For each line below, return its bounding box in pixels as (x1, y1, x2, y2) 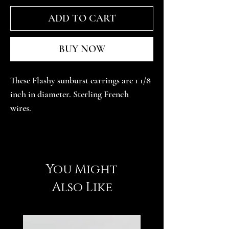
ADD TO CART (48, 12, 116, 25)
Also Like (51, 179, 112, 196)
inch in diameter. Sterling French (10, 88, 131, 100)
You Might (46, 161, 118, 178)
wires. (10, 102, 33, 113)
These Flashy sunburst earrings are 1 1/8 (10, 75, 153, 86)
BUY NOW (58, 43, 105, 55)
